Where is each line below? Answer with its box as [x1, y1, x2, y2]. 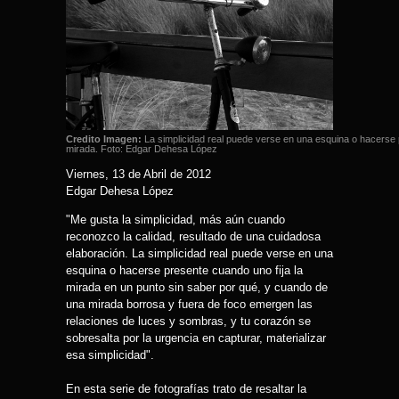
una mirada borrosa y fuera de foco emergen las [66, 297, 313, 311]
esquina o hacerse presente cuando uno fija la [66, 264, 303, 277]
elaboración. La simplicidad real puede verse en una [66, 247, 333, 260]
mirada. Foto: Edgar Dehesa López [66, 143, 217, 154]
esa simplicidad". [66, 348, 154, 362]
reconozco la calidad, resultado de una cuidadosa [66, 230, 321, 243]
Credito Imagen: [66, 134, 142, 144]
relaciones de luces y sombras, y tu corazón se [66, 314, 311, 328]
